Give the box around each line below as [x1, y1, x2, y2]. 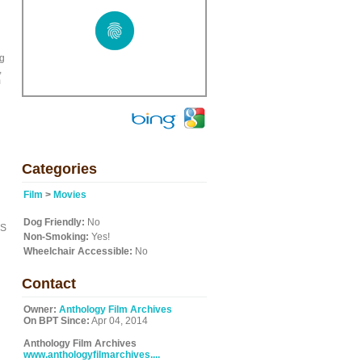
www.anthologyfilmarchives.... [23, 349, 160, 360]
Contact [22, 276, 76, 292]
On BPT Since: [23, 315, 90, 326]
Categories [22, 161, 97, 177]
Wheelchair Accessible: [23, 246, 133, 257]
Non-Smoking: [23, 231, 89, 242]
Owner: [23, 304, 57, 315]
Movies [53, 189, 86, 200]
